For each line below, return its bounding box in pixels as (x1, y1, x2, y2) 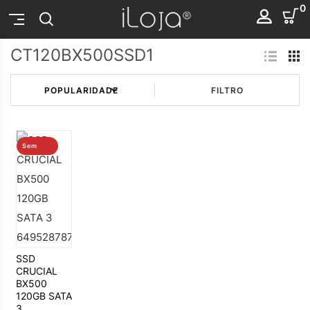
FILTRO (210, 84, 244, 95)
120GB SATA (15, 290, 72, 302)
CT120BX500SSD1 (10, 44, 154, 65)
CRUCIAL (15, 265, 57, 277)
